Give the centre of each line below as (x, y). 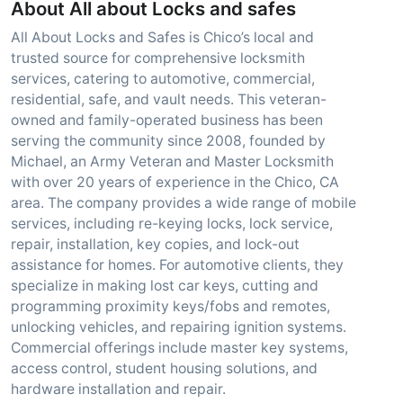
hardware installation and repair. (118, 389)
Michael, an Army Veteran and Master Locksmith (172, 161)
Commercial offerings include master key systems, (179, 348)
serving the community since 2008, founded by (168, 141)
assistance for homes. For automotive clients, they (177, 265)
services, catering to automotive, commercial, (163, 79)
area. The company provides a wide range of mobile (184, 203)
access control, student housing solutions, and (164, 368)
